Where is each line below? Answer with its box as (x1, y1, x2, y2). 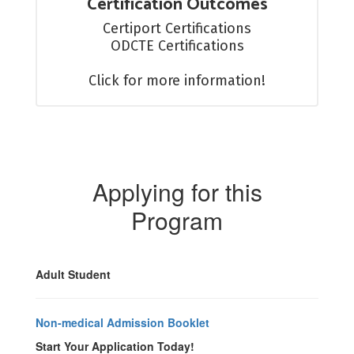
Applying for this (92, 175, 262, 209)
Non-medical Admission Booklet (36, 314, 209, 330)
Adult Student (36, 266, 111, 282)
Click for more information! (88, 72, 265, 89)
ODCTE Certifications (110, 37, 244, 55)
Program (131, 203, 223, 237)
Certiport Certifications (103, 20, 251, 37)
